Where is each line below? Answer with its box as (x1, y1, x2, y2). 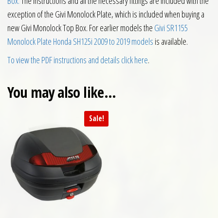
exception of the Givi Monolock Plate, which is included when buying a (7, 8, 204, 20)
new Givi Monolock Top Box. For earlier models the (7, 22, 154, 34)
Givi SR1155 (154, 22, 188, 34)
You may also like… (7, 82, 116, 103)
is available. (153, 36, 188, 48)
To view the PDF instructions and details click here (7, 54, 148, 66)
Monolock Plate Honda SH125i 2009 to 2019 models (7, 36, 153, 48)
